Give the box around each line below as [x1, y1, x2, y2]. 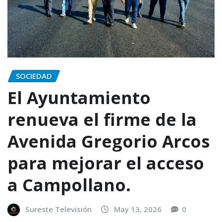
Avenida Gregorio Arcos [7, 130, 210, 153]
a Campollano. [7, 173, 131, 197]
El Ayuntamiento [7, 86, 151, 110]
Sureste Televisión [25, 204, 92, 215]
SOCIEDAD [16, 70, 52, 81]
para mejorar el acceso [7, 152, 204, 175]
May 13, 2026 [114, 204, 162, 215]
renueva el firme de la [7, 108, 197, 131]
